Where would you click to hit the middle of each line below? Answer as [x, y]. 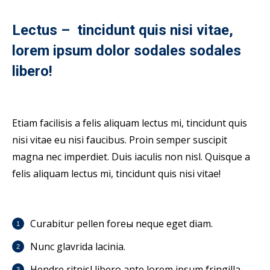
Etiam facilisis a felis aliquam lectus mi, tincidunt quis [130, 123]
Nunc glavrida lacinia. [78, 246]
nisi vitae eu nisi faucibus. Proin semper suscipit [120, 140]
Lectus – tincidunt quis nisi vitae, [123, 30]
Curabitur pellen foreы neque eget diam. [121, 224]
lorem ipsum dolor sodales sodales [127, 51]
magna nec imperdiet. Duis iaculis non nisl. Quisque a [131, 157]
